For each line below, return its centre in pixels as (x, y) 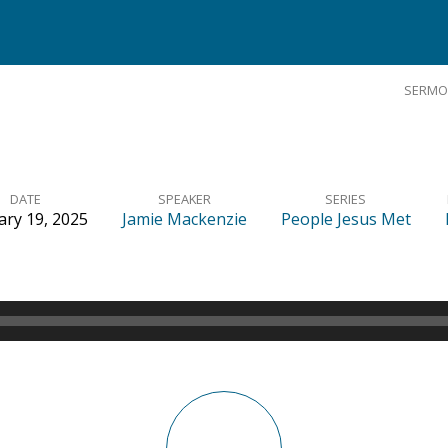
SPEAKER (184, 199)
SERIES (345, 199)
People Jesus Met (345, 219)
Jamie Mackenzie (184, 219)
